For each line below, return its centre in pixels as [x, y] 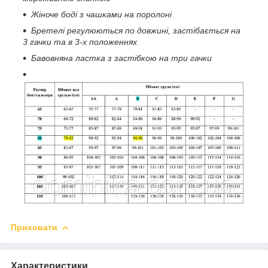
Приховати [34, 228]
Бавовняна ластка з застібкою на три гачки [121, 58]
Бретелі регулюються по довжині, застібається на [136, 30]
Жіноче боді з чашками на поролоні [101, 14]
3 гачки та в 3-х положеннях [80, 42]
